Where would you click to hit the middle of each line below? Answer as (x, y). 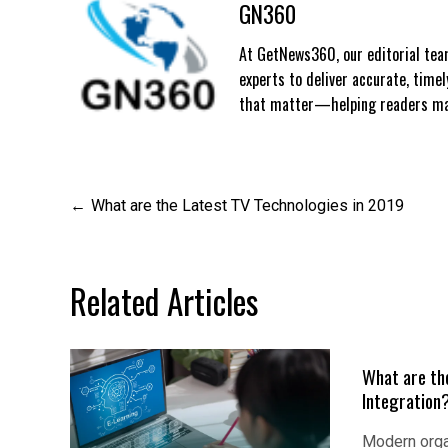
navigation (132, 250)
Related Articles (164, 301)
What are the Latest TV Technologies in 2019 (247, 205)
